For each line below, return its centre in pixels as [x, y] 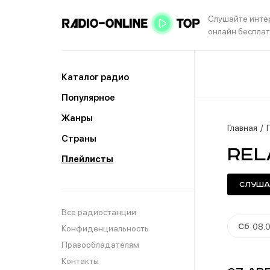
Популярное [88, 98]
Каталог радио [95, 77]
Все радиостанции [99, 212]
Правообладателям [100, 245]
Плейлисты [87, 159]
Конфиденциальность [105, 228]
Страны [79, 139]
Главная [242, 128]
